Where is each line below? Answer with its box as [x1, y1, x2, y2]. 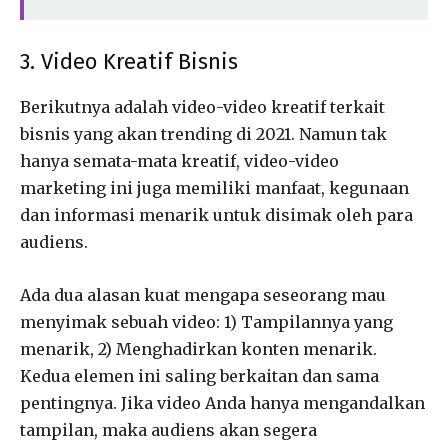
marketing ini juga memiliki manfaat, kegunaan [20, 177, 409, 198]
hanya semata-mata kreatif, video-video [20, 150, 339, 171]
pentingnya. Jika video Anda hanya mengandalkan [20, 392, 425, 413]
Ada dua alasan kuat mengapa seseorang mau [20, 284, 386, 305]
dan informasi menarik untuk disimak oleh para [20, 204, 413, 225]
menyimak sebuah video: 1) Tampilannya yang [20, 311, 393, 332]
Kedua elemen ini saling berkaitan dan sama [20, 365, 379, 386]
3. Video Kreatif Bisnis [20, 47, 238, 75]
